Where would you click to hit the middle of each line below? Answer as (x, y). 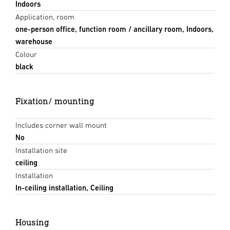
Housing (32, 222)
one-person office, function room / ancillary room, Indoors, (114, 29)
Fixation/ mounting (55, 101)
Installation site (41, 150)
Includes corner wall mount (61, 125)
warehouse (34, 41)
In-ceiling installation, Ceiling (64, 187)
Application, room (45, 16)
